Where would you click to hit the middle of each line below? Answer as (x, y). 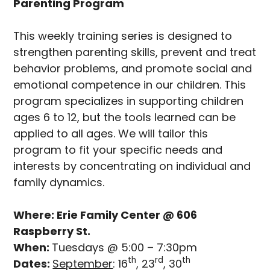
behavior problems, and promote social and (133, 68)
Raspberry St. (52, 231)
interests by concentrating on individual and (132, 166)
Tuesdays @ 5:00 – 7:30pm (125, 247)
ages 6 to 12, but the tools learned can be (125, 117)
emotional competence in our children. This (130, 84)
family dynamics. (59, 182)
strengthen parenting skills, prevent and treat (135, 52)
